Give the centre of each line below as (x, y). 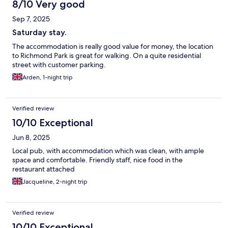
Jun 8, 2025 (31, 138)
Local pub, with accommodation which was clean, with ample (108, 151)
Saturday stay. (39, 33)
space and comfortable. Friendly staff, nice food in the (97, 160)
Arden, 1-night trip (48, 78)
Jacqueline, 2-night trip (55, 182)
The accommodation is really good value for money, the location (113, 47)
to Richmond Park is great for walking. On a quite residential (107, 56)
